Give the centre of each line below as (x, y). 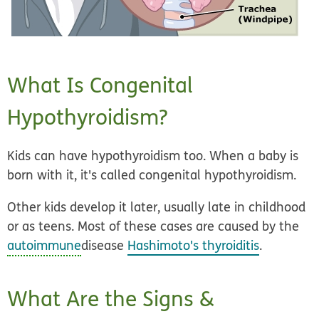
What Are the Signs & (111, 299)
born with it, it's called (73, 175)
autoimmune (45, 246)
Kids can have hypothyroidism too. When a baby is (153, 156)
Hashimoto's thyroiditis (194, 246)
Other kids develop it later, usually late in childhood (157, 207)
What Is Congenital (100, 85)
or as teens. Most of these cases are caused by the (153, 226)
